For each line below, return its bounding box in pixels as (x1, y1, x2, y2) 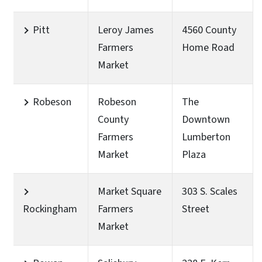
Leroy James (98, 22, 154, 37)
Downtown (182, 112, 230, 127)
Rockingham (23, 201, 77, 216)
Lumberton (182, 129, 230, 144)
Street (182, 201, 209, 216)
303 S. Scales (182, 184, 237, 199)
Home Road (182, 40, 235, 55)
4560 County (182, 22, 236, 37)
